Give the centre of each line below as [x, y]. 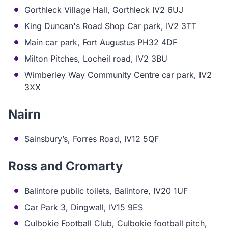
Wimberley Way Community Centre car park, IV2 [118, 75]
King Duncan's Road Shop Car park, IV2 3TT [110, 26]
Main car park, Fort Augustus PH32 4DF [101, 42]
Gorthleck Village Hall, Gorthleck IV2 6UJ [104, 10]
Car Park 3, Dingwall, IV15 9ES [84, 207]
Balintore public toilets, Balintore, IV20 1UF [106, 191]
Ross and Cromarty [65, 166]
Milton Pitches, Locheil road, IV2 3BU [96, 59]
